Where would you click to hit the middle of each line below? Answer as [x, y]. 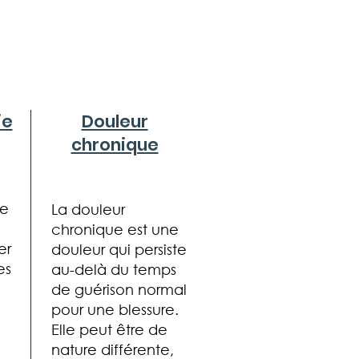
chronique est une [115, 229]
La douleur [88, 209]
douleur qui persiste [119, 249]
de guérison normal [119, 289]
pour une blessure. [115, 309]
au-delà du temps [114, 269]
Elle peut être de [109, 329]
